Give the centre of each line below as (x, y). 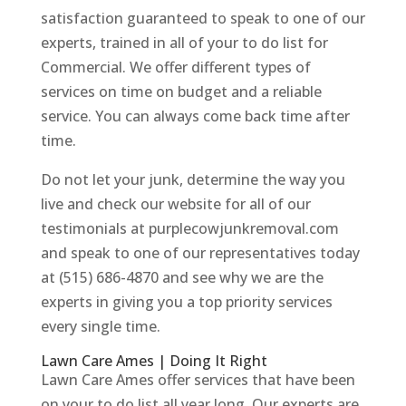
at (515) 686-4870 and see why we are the (182, 277)
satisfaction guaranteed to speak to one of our (203, 18)
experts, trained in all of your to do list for (184, 42)
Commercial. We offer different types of (175, 67)
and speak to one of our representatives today (200, 252)
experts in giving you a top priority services (186, 301)
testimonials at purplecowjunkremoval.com (189, 228)
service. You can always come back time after (195, 116)
